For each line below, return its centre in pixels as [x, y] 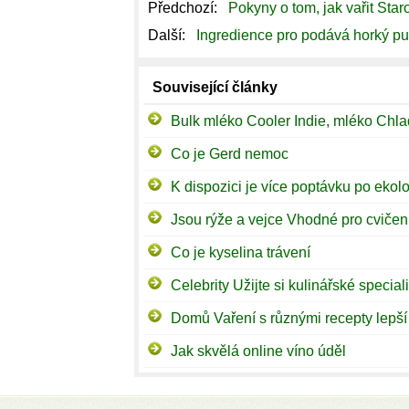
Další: [168, 35]
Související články [215, 87]
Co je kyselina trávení [241, 252]
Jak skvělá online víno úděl [258, 351]
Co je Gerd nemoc [230, 154]
